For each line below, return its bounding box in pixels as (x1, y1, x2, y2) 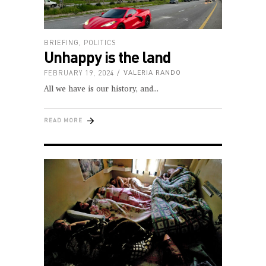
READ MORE (44, 116, 83, 123)
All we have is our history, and (44, 85, 153, 93)
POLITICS (84, 38, 116, 46)
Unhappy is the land (44, 47, 170, 66)
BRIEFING (44, 38, 79, 46)
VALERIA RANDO (123, 68, 181, 77)
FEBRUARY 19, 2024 (44, 68, 115, 77)
